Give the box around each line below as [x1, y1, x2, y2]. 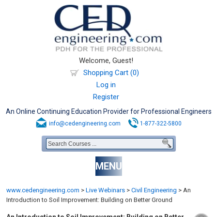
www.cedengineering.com [6, 186, 80, 194]
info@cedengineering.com [49, 120, 121, 127]
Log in [96, 80, 116, 89]
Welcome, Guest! [79, 56, 133, 65]
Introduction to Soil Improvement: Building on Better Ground [6, 196, 173, 203]
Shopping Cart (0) [83, 68, 139, 77]
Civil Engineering [131, 186, 177, 194]
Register [93, 93, 119, 101]
